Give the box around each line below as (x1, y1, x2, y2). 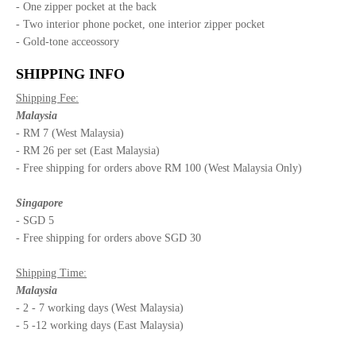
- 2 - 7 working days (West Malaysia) (16, 301, 184, 314)
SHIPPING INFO (16, 65, 125, 82)
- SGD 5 (16, 214, 54, 226)
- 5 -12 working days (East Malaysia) (16, 319, 184, 331)
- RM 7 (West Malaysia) (16, 126, 124, 139)
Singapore (16, 196, 63, 209)
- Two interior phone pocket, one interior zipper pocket (16, 17, 268, 30)
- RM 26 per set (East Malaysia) (16, 144, 160, 157)
